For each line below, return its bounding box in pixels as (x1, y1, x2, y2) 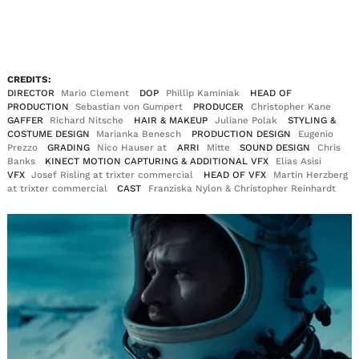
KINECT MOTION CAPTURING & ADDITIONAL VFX (45, 155, 269, 167)
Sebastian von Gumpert (75, 100, 187, 112)
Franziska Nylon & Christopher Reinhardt (148, 182, 337, 194)
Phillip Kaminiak (165, 87, 243, 99)
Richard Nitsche (50, 114, 127, 126)
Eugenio (297, 127, 333, 139)
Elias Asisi (276, 155, 322, 167)
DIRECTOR (6, 87, 54, 99)
